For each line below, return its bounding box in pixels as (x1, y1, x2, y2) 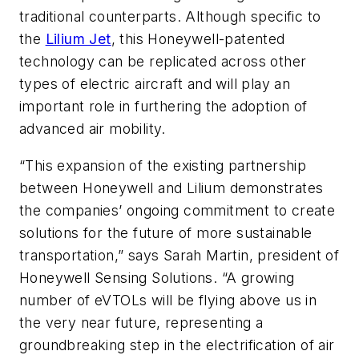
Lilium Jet (45, 30, 111, 48)
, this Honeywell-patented (111, 30, 285, 48)
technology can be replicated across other (19, 53, 307, 71)
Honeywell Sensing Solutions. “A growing (19, 268, 295, 286)
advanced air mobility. (19, 120, 166, 138)
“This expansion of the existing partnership (19, 156, 307, 174)
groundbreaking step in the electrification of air (19, 336, 335, 353)
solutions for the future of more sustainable (19, 224, 313, 241)
